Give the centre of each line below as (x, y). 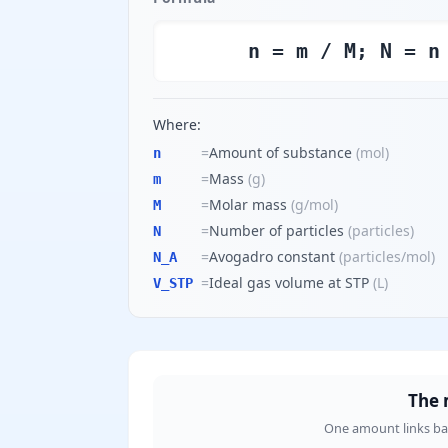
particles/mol (387, 256)
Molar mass (248, 204)
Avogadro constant (272, 256)
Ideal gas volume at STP (289, 282)
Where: (177, 124)
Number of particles (276, 230)
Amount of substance (280, 152)
